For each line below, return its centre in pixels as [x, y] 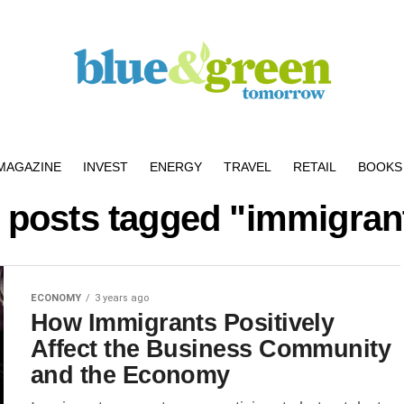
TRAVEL [248, 167]
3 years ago [122, 298]
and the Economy [130, 375]
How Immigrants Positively [183, 322]
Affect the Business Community [211, 349]
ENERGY [176, 167]
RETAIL [315, 167]
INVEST [106, 167]
